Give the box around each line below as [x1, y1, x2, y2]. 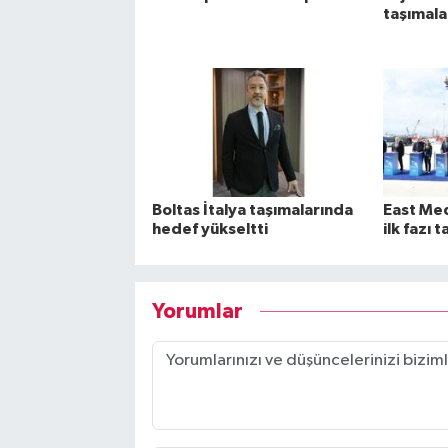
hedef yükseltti [151, 221, 268, 238]
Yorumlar [151, 300, 243, 322]
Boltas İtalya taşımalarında [151, 202, 353, 219]
